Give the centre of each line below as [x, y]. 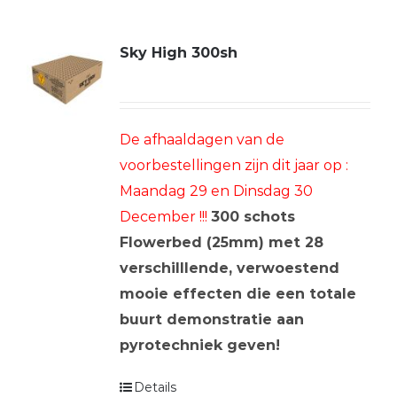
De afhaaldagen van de [202, 139]
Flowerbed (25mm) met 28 [221, 242]
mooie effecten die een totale [237, 293]
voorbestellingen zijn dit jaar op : [234, 165]
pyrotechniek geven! [199, 345]
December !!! [163, 216]
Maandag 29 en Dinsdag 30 [216, 191]
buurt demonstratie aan [211, 319]
